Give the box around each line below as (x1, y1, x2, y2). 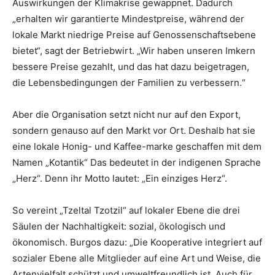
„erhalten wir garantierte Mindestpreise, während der (12, 13, 244, 25)
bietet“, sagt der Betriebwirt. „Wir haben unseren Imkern (12, 45, 255, 57)
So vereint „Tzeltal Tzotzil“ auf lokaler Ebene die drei (12, 204, 240, 217)
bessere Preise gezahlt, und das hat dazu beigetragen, (12, 61, 249, 73)
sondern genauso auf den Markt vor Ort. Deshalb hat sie (12, 125, 255, 137)
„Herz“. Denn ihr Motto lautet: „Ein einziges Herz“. (12, 172, 227, 185)
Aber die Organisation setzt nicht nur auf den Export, (12, 109, 241, 121)
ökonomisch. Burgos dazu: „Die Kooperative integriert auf (12, 236, 262, 249)
